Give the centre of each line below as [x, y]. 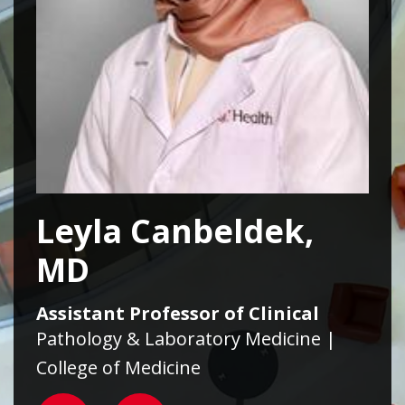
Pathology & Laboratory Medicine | [186, 339]
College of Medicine [118, 368]
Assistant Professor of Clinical [178, 314]
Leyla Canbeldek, [175, 231]
